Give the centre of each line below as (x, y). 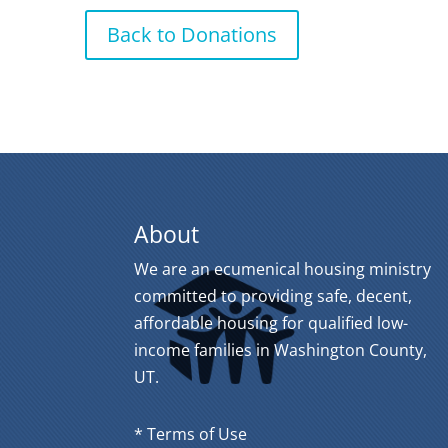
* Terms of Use (193, 433)
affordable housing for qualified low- (271, 322)
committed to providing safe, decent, (273, 295)
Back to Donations (192, 35)
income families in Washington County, (281, 349)
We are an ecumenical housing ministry (283, 268)
